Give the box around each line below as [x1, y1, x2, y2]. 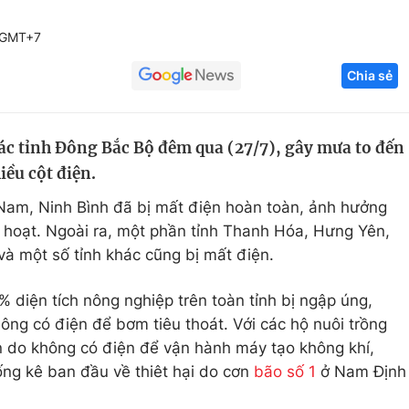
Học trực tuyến [69, 149, 178, 167]
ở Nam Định [316, 362, 406, 381]
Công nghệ [294, 79, 375, 98]
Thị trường [294, 184, 370, 202]
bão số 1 [254, 362, 316, 381]
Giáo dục [69, 79, 136, 98]
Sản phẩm [294, 149, 368, 167]
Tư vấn [294, 218, 344, 236]
